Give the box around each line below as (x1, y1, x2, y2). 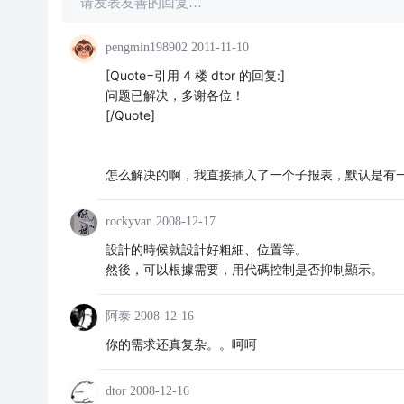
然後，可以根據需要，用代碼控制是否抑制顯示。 (105, 262, 383, 277)
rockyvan (105, 215, 152, 228)
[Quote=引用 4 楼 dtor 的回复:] (105, 68, 285, 83)
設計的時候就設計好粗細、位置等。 (105, 242, 308, 257)
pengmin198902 (105, 41, 188, 54)
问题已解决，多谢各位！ (105, 87, 244, 103)
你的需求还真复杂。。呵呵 (105, 336, 257, 352)
